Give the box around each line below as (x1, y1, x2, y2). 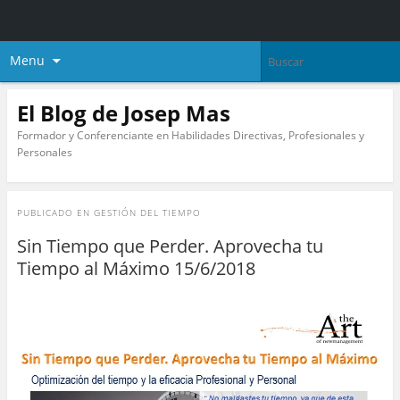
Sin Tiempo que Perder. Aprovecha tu (16, 234, 323, 259)
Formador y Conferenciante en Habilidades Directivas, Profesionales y (16, 127, 364, 143)
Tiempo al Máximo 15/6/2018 (16, 256, 255, 281)
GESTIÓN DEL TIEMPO (93, 206, 201, 220)
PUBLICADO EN (16, 206, 94, 220)
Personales (16, 144, 72, 160)
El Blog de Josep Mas (16, 97, 230, 128)
